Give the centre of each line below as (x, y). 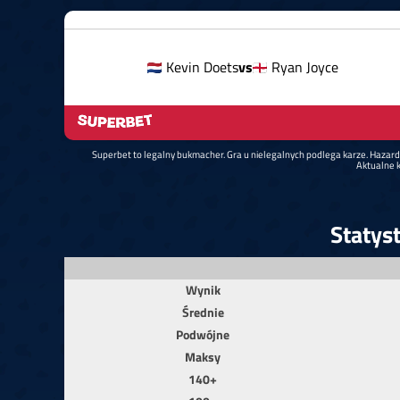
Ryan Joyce (305, 67)
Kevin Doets (202, 67)
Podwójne (203, 335)
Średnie (203, 312)
